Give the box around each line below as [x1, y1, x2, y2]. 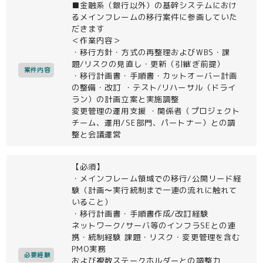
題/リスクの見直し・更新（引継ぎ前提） [71, 59, 225, 69]
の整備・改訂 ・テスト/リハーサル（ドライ [71, 82, 237, 93]
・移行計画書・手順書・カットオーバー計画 [71, 70, 238, 81]
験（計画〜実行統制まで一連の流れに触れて [71, 185, 238, 195]
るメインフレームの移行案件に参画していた [71, 12, 238, 22]
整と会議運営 [71, 129, 122, 140]
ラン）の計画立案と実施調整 [71, 94, 180, 104]
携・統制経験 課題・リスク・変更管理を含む [71, 232, 241, 242]
